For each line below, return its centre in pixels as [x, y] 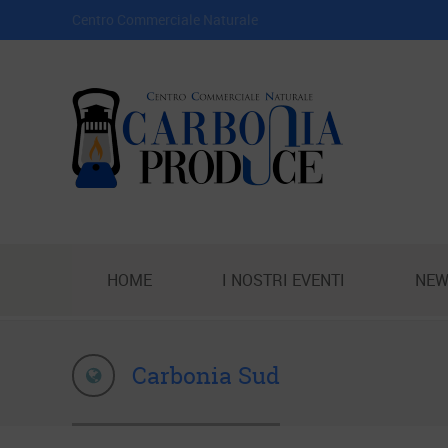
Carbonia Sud [206, 375]
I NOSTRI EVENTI [283, 280]
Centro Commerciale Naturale [165, 19]
